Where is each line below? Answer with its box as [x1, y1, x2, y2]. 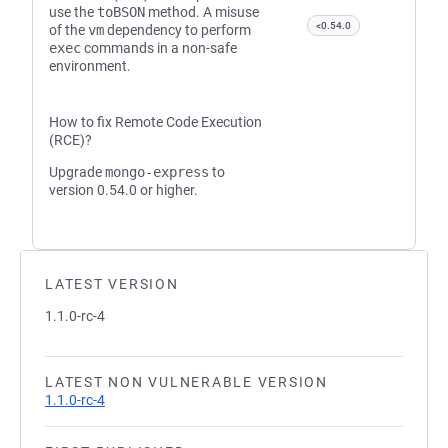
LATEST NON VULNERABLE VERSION [45, 374, 328, 390]
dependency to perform [104, 22, 251, 38]
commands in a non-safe [81, 40, 237, 56]
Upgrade [49, 164, 105, 180]
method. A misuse [145, 4, 259, 20]
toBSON [97, 4, 145, 20]
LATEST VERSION [45, 276, 179, 292]
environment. [49, 58, 131, 74]
